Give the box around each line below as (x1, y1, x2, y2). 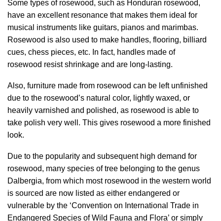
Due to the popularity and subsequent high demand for (7, 152, 197, 160)
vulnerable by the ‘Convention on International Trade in (7, 201, 199, 210)
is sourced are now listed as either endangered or (7, 189, 180, 197)
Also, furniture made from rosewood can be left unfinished (7, 81, 208, 90)
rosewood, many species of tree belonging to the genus (7, 164, 200, 173)
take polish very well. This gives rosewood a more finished (7, 118, 211, 127)
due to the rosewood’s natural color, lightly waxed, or (7, 94, 190, 102)
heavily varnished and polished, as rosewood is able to (7, 106, 199, 114)
